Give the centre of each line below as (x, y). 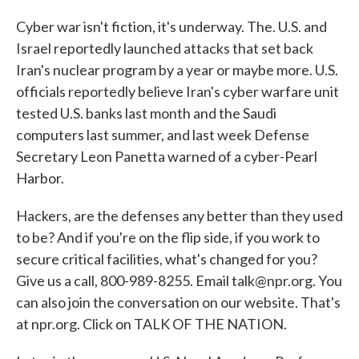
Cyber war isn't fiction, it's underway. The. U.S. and (171, 26)
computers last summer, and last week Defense (163, 135)
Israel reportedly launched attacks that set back (165, 48)
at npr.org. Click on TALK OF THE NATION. (151, 324)
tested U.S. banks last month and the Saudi (146, 113)
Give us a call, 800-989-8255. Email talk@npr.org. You (179, 280)
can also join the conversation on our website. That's (178, 302)
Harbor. (40, 178)
